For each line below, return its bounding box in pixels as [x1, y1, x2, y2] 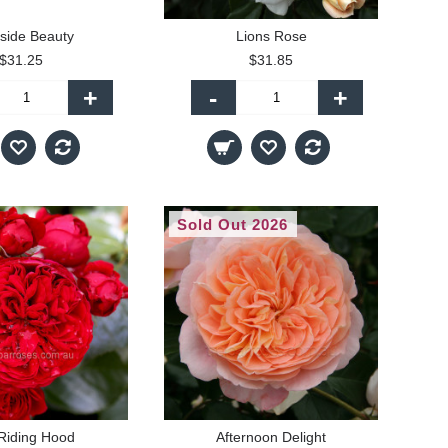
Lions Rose [235, 28, 307, 44]
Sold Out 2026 [177, 216, 289, 233]
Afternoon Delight [216, 429, 326, 445]
